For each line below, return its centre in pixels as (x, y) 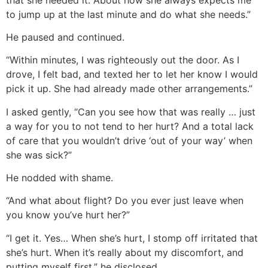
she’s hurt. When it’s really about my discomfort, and (125, 252)
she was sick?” (39, 155)
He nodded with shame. (60, 178)
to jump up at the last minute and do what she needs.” (128, 14)
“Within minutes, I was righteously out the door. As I (123, 60)
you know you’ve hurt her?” (68, 215)
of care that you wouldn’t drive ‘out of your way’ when (129, 140)
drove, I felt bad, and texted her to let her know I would (132, 74)
